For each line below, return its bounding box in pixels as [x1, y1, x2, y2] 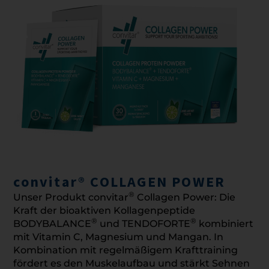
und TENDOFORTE [97, 217, 191, 229]
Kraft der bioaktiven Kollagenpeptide [13, 204, 196, 216]
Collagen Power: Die [134, 191, 236, 203]
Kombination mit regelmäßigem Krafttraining [13, 244, 238, 256]
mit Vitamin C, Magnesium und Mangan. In [13, 231, 224, 243]
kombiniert [196, 217, 254, 229]
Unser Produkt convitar [13, 191, 129, 203]
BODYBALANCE [13, 217, 92, 229]
